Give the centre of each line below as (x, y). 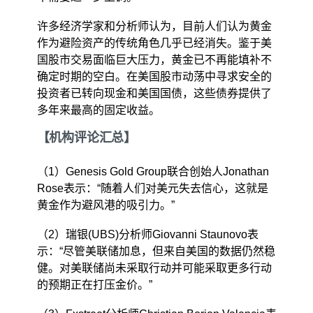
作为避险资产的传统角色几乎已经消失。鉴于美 (154, 43)
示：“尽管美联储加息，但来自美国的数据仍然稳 (156, 251)
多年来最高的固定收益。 (98, 110)
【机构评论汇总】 (86, 138)
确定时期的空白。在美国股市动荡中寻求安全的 (154, 77)
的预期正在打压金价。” (94, 285)
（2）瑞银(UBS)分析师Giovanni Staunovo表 (147, 234)
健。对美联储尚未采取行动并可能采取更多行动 (154, 268)
